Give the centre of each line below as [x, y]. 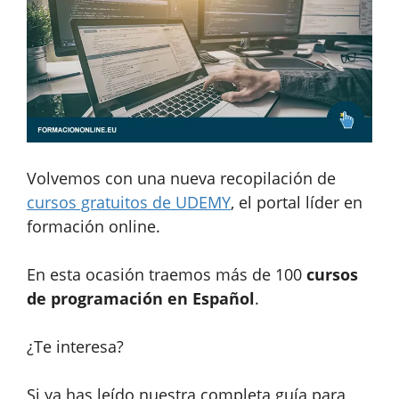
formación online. [94, 226]
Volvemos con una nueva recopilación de [181, 178]
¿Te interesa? [75, 346]
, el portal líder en [297, 202]
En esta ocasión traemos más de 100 [167, 274]
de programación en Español [141, 298]
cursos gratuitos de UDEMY [129, 202]
